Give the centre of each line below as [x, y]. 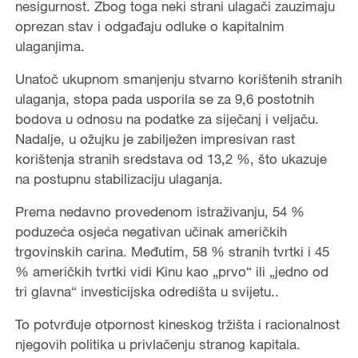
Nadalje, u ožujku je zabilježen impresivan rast [155, 138]
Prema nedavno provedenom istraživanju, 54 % [159, 211]
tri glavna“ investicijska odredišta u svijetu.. [147, 291]
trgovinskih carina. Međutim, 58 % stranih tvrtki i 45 [172, 251]
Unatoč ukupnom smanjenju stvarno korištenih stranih [178, 78]
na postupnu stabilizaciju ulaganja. [119, 178]
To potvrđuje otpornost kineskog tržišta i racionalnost [177, 324]
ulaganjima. [50, 46]
